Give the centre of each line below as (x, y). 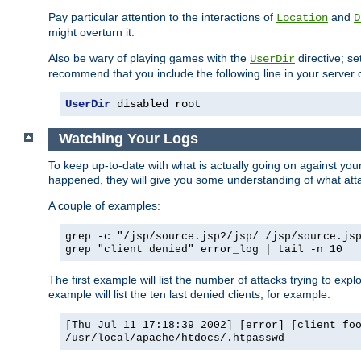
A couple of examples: (104, 205)
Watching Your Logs (128, 139)
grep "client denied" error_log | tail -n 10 (204, 249)
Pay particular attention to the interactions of (162, 17)
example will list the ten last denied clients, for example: (189, 294)
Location (302, 17)
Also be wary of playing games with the (149, 58)
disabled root (156, 104)
